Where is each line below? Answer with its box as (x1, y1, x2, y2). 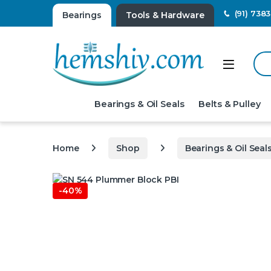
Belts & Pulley (198, 98, 261, 109)
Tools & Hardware (125, 10, 204, 21)
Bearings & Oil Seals (94, 98, 184, 109)
